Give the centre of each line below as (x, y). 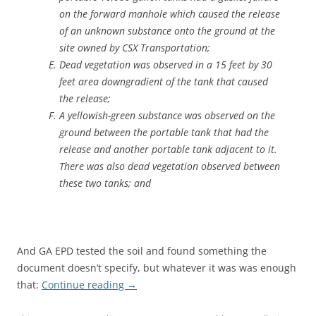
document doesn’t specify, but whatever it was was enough (157, 268)
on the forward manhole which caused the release (170, 14)
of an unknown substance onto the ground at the (167, 31)
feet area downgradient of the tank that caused (164, 81)
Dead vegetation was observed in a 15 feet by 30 (166, 65)
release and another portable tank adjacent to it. (168, 149)
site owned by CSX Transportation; (135, 48)
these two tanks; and (105, 183)
